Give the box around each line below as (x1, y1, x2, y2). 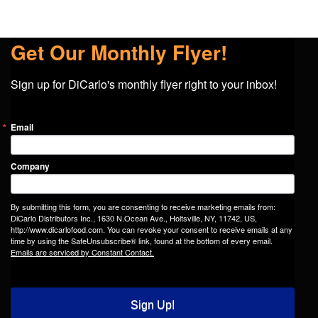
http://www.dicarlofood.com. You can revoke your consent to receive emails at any (11, 224, 292, 236)
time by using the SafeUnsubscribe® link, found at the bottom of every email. (11, 235, 273, 247)
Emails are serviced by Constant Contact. (11, 246, 154, 258)
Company (11, 160, 50, 173)
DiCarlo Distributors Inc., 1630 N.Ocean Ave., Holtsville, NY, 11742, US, (11, 212, 257, 224)
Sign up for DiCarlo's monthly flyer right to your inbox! (11, 76, 277, 93)
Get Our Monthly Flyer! (11, 38, 227, 67)
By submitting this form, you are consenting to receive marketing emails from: (11, 201, 275, 213)
